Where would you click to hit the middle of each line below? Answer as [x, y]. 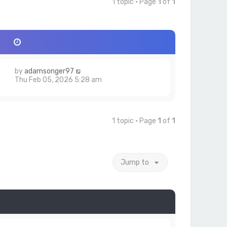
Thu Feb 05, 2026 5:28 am [58, 80]
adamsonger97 [49, 71]
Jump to [135, 162]
